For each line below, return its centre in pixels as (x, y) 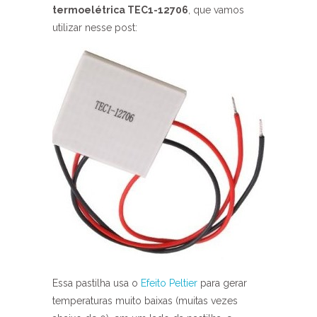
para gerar (222, 283)
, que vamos (216, 10)
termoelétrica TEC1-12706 (120, 10)
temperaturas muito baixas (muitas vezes (145, 301)
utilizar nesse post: (95, 28)
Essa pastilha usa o (97, 283)
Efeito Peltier (169, 283)
